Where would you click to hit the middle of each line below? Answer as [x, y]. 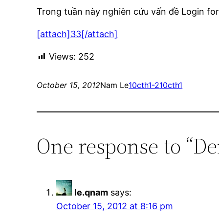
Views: [63, 57]
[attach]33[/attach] [77, 34]
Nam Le [115, 85]
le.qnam [91, 193]
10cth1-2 [144, 85]
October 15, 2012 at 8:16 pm [115, 206]
